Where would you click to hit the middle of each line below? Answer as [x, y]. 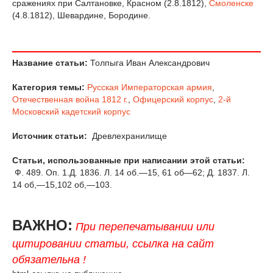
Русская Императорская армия [150, 87]
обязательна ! [49, 260]
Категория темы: [48, 87]
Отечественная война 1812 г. [70, 100]
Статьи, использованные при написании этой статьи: [130, 161]
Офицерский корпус [173, 100]
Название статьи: [50, 63]
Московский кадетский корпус [71, 112]
